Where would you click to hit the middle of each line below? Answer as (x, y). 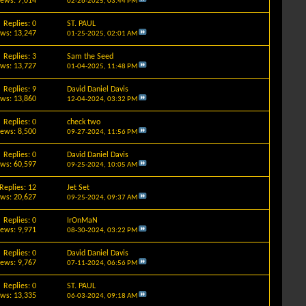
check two (83, 122)
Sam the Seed (90, 56)
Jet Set (78, 187)
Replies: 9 (20, 89)
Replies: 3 (20, 56)
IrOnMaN (82, 220)
